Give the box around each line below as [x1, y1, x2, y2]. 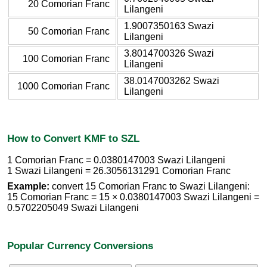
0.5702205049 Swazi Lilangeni [7, 203, 139, 213]
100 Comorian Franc [23, 53, 110, 64]
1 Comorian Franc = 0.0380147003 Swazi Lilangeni [7, 155, 225, 166]
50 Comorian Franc [28, 26, 110, 36]
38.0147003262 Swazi [124, 75, 219, 86]
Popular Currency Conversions [7, 239, 153, 252]
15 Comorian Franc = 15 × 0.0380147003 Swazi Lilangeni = [7, 192, 259, 203]
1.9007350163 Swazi [124, 20, 214, 31]
